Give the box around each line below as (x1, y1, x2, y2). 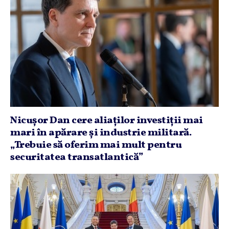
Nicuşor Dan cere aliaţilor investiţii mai (10, 113, 203, 128)
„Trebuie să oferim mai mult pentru (10, 138, 181, 152)
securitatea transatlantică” (10, 150, 144, 165)
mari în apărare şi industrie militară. (10, 125, 191, 140)
